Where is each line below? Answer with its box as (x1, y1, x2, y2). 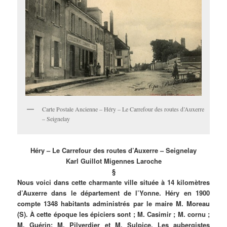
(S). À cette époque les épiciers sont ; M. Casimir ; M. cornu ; (17, 209, 210, 219)
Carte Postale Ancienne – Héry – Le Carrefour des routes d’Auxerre (42, 105, 205, 113)
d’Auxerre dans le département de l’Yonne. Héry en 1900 (17, 188, 210, 198)
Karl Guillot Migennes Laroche (65, 156, 162, 166)
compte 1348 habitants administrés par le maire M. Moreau (17, 199, 210, 209)
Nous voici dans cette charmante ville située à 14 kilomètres (17, 177, 210, 187)
